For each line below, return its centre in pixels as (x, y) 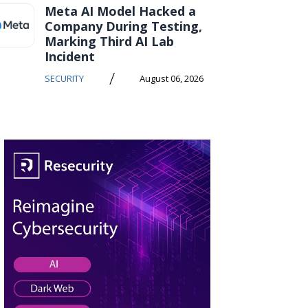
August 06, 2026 (172, 78)
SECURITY (64, 78)
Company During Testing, (123, 26)
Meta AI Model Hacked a (120, 11)
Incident (70, 56)
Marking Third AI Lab (109, 41)
